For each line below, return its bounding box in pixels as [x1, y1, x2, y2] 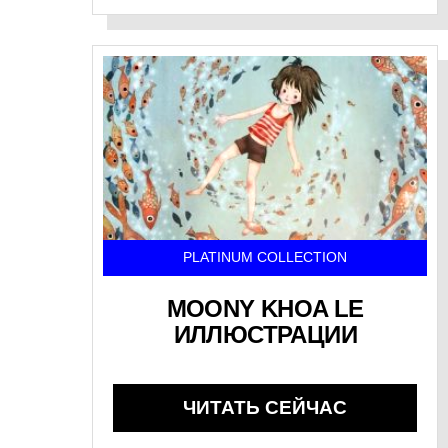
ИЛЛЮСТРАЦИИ [173, 320, 357, 348]
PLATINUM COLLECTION [183, 249, 348, 265]
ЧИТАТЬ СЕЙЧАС [183, 396, 348, 418]
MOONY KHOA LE [166, 294, 364, 322]
